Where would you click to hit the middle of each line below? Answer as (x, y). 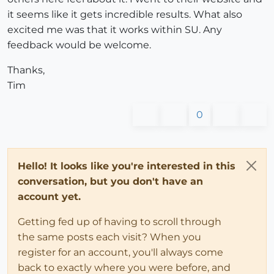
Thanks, (26, 70)
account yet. (49, 197)
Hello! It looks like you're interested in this (127, 166)
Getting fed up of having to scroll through (120, 222)
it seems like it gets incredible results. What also (125, 15)
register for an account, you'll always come (120, 253)
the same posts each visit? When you (109, 237)
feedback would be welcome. (79, 45)
